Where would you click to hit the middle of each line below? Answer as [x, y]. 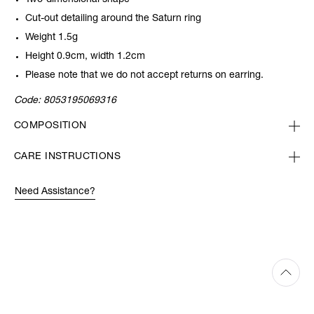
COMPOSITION [50, 127]
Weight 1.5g [52, 38]
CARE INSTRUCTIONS [68, 157]
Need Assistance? [55, 192]
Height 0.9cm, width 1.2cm [85, 57]
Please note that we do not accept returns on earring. [144, 76]
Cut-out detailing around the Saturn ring [113, 19]
